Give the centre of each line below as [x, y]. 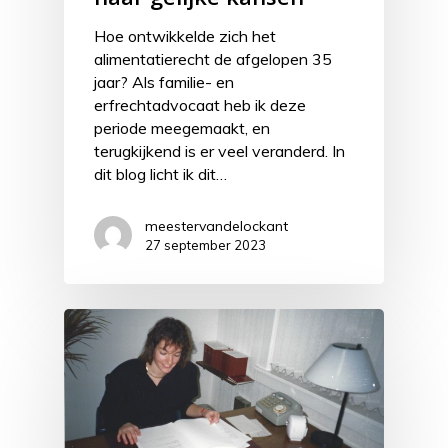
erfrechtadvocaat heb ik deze [200, 105]
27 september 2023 [205, 245]
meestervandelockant [216, 226]
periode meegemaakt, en [182, 128]
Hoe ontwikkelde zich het [185, 36]
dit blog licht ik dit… [160, 174]
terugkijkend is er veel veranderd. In [219, 151]
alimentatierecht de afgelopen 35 [213, 59]
